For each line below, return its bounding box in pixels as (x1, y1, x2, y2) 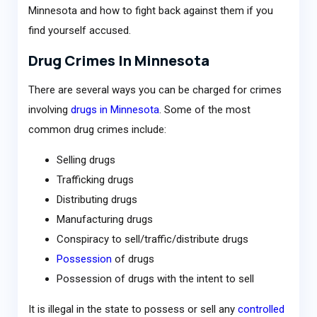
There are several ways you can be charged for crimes (28, 83, 282, 97)
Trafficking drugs (56, 173, 134, 187)
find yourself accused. (28, 24, 131, 38)
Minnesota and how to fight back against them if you (28, 4, 273, 18)
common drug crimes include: (28, 123, 166, 137)
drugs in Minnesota (70, 103, 159, 117)
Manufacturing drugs (56, 213, 153, 226)
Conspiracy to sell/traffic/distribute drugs (56, 233, 248, 246)
